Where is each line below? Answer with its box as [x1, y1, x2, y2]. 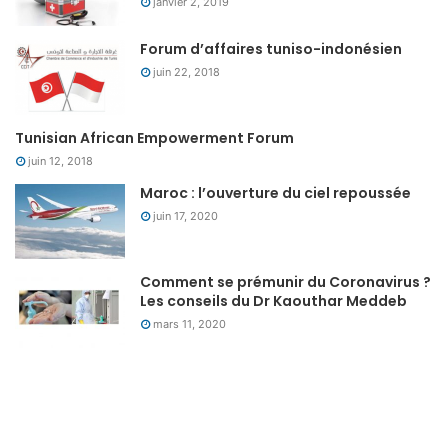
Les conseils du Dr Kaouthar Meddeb [140, 290, 407, 311]
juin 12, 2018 [28, 153, 93, 168]
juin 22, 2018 [153, 64, 220, 79]
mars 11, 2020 [153, 316, 226, 331]
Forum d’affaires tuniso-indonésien [140, 38, 402, 59]
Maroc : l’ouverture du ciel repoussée [140, 182, 411, 203]
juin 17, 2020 [153, 208, 218, 223]
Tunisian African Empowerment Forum [15, 127, 294, 148]
